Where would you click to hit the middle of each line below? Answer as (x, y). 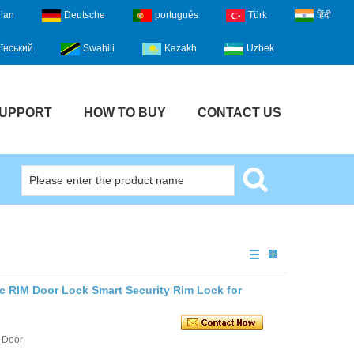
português (177, 15)
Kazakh (180, 49)
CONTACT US (239, 112)
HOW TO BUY (125, 112)
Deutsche (85, 15)
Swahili (98, 49)
